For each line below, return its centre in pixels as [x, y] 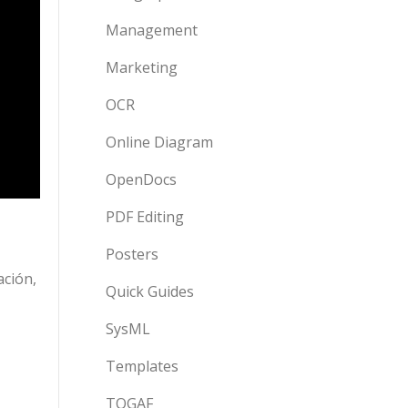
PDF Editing [145, 217]
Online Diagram [159, 142]
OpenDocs [141, 179]
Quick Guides [150, 291]
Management [152, 30]
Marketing [142, 67]
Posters [132, 254]
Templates [142, 366]
